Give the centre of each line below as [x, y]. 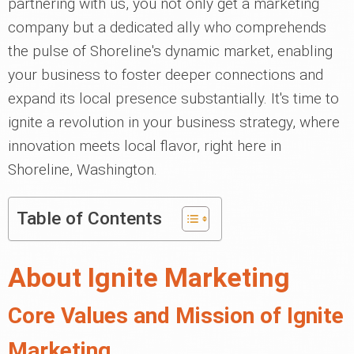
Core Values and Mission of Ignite [176, 316]
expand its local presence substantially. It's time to [173, 99]
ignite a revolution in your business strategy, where [174, 122]
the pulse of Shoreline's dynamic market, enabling [170, 51]
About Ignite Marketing [149, 278]
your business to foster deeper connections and [166, 75]
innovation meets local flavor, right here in [145, 146]
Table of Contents [89, 219]
